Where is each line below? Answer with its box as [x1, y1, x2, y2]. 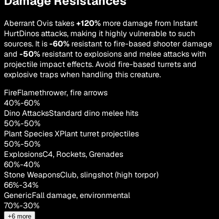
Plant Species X [4, 128, 60, 139]
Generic [4, 190, 32, 200]
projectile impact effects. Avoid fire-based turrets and [4, 59, 197, 69]
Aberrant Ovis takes [4, 18, 76, 28]
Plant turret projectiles [60, 128, 139, 139]
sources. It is [4, 38, 49, 49]
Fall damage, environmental [32, 190, 130, 200]
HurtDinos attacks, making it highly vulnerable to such [4, 28, 195, 39]
